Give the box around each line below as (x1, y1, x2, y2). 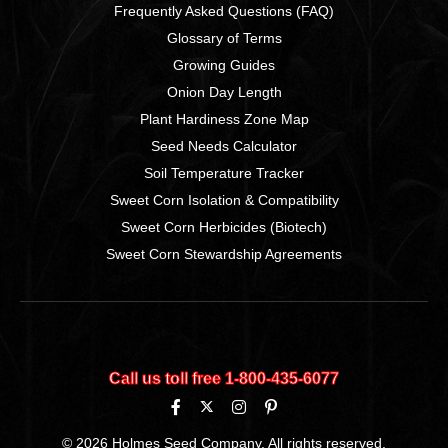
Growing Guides (173, 57, 275, 74)
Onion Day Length (166, 84, 282, 101)
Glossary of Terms (166, 30, 282, 47)
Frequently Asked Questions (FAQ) (114, 3, 334, 20)
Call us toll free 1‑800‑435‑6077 (109, 370, 339, 388)
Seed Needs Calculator (151, 138, 297, 155)
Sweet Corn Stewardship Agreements (106, 246, 342, 263)
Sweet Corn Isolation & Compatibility (109, 192, 339, 209)
